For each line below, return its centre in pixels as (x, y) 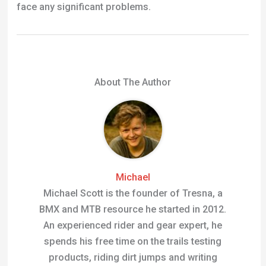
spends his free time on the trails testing (133, 241)
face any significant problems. (83, 7)
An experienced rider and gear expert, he (133, 225)
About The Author (133, 82)
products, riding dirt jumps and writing (133, 257)
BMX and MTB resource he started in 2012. (133, 209)
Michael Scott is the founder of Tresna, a (133, 193)
